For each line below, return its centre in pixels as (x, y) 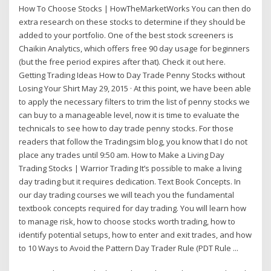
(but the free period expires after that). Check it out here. (122, 61)
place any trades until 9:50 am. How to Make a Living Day (122, 155)
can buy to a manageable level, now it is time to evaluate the (129, 115)
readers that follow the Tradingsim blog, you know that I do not (133, 141)
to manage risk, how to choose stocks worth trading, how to (127, 221)
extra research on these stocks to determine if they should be (132, 21)
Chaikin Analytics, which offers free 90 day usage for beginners (135, 48)
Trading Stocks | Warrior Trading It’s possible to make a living (130, 168)
